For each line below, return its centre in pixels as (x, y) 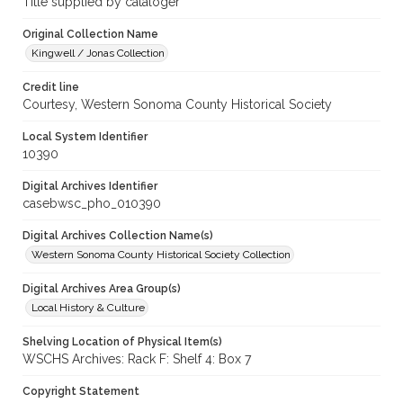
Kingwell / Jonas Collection (98, 54)
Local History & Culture (88, 308)
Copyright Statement (81, 392)
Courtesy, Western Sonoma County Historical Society (177, 105)
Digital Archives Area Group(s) (102, 289)
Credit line (51, 88)
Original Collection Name (90, 35)
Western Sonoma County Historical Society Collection (161, 255)
